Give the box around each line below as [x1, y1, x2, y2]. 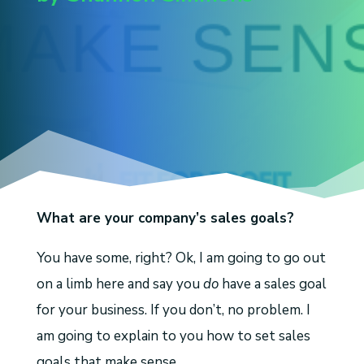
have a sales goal [218, 275, 327, 293]
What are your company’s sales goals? [36, 209, 294, 227]
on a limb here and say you [36, 275, 203, 293]
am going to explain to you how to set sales [36, 327, 310, 345]
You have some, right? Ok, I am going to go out [36, 249, 326, 267]
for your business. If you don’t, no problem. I [36, 301, 310, 319]
